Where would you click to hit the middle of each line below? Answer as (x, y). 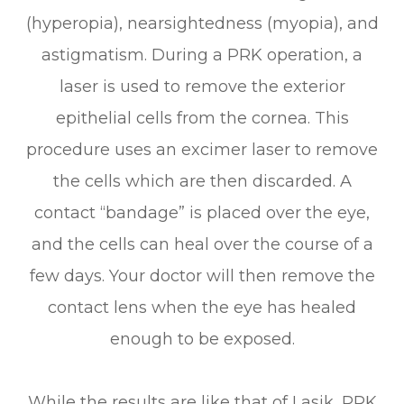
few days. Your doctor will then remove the (202, 275)
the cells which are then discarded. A (202, 181)
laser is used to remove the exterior (202, 86)
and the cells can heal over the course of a (202, 244)
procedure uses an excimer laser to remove (202, 149)
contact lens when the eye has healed (202, 307)
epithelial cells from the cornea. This (202, 118)
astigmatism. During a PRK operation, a (202, 55)
